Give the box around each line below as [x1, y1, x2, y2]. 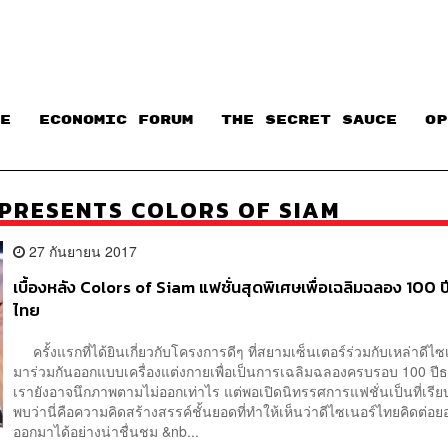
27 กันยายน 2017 [25, 240, 138, 261]
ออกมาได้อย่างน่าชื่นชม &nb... [13, 421, 200, 442]
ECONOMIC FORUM [39, 113, 193, 128]
